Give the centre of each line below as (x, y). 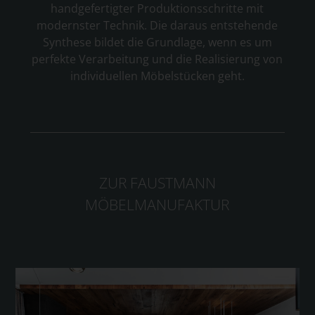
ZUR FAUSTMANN (157, 182)
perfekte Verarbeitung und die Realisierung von (157, 59)
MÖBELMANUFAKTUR (157, 204)
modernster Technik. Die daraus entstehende (157, 25)
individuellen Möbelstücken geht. (157, 76)
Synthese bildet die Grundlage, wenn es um (157, 42)
